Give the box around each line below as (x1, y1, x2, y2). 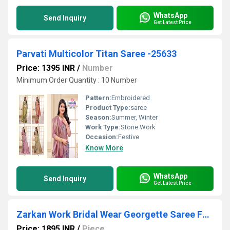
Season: (85, 113, 111, 121)
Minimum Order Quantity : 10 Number (16, 76, 137, 84)
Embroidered (111, 94, 150, 102)
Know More (85, 144, 123, 152)
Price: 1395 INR (16, 63, 75, 73)
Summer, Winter (111, 113, 158, 121)
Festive (118, 133, 139, 141)
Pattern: (85, 94, 111, 102)
